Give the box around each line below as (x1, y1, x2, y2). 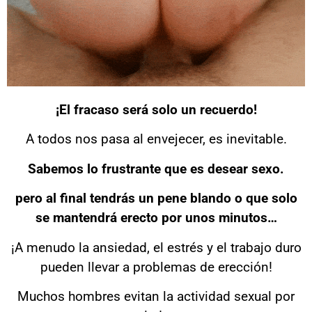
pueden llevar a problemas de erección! (40, 258, 272, 275)
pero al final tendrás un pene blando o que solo (15, 190, 297, 207)
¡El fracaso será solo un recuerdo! (55, 102, 257, 118)
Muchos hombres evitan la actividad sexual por (17, 288, 295, 304)
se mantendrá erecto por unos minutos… (35, 210, 277, 226)
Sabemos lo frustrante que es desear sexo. (28, 160, 284, 177)
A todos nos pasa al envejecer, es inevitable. (25, 131, 287, 148)
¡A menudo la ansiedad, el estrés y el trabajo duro (10, 239, 302, 256)
